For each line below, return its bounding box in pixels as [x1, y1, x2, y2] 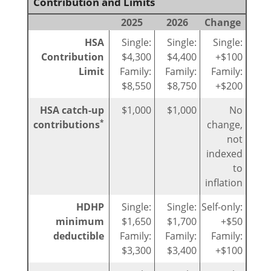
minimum [56, 215, 104, 229]
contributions [33, 118, 100, 132]
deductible [53, 229, 104, 243]
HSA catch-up [40, 103, 104, 117]
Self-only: [201, 200, 243, 214]
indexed [206, 147, 243, 161]
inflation [205, 176, 243, 190]
